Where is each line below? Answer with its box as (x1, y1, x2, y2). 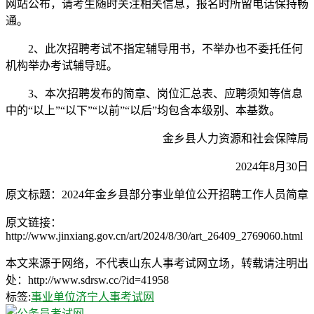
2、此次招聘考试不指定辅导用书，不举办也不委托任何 (6, 42, 303, 55)
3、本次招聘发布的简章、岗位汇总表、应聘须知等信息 (6, 87, 303, 100)
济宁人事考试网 (76, 290, 154, 303)
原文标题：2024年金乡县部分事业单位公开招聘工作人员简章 (6, 188, 308, 200)
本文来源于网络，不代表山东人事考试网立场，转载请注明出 (6, 257, 308, 269)
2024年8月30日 (213, 160, 308, 172)
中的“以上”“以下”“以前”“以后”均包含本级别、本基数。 (6, 104, 280, 116)
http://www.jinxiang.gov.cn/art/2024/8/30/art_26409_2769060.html (6, 229, 303, 242)
